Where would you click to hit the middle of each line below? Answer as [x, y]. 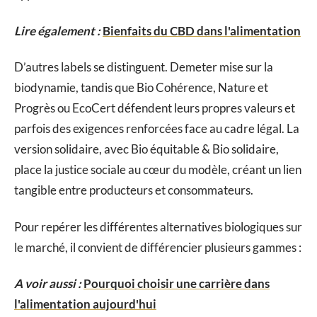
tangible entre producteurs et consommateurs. [134, 190]
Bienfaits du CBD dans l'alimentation [202, 30]
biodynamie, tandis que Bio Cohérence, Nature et [141, 88]
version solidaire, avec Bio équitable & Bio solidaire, [146, 149]
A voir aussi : [48, 284]
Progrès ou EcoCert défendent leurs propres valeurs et [155, 108]
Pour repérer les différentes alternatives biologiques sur [158, 226]
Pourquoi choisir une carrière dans [177, 284]
